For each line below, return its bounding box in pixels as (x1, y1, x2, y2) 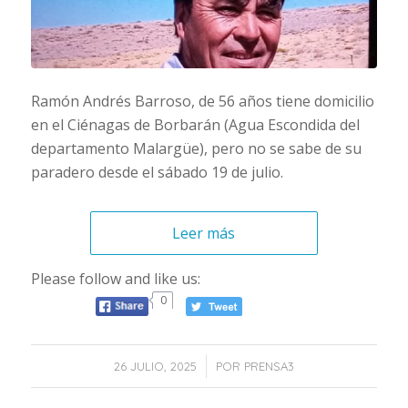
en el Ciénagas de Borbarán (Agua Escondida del (30, 115, 360, 136)
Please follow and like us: (30, 268, 200, 289)
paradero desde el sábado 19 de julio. (30, 162, 283, 183)
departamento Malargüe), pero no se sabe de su (30, 138, 362, 159)
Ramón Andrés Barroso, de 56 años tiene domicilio (30, 91, 374, 112)
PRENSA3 (243, 359, 294, 374)
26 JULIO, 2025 (113, 359, 197, 374)
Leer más (172, 223, 236, 244)
